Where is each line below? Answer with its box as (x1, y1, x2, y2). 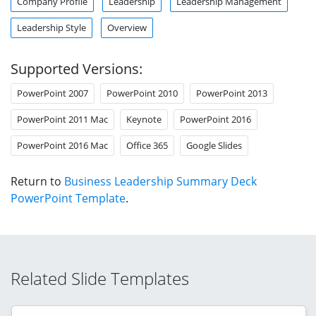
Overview (107, 20, 147, 34)
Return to (11, 173, 64, 189)
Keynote (126, 112, 162, 126)
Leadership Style (17, 20, 86, 34)
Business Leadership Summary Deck (64, 173, 257, 189)
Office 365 (126, 138, 168, 152)
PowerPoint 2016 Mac (17, 138, 108, 152)
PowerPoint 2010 (107, 86, 178, 99)
